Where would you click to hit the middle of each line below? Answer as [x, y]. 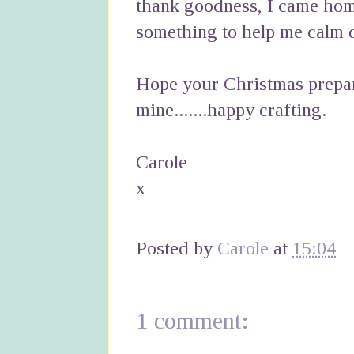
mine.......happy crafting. [231, 110]
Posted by [177, 248]
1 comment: [192, 321]
